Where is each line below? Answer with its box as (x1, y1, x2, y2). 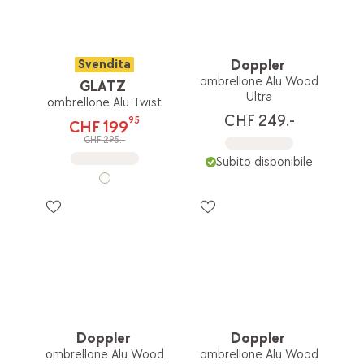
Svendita (78, 56, 132, 72)
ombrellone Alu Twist (47, 95, 162, 111)
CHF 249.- (223, 110, 295, 131)
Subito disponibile (215, 154, 313, 170)
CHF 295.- (84, 134, 126, 146)
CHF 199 (69, 118, 129, 137)
